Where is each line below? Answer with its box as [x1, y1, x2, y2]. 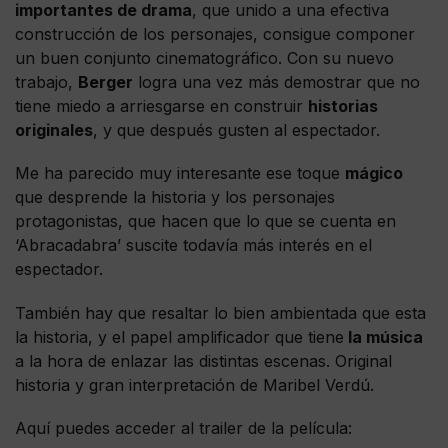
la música [344, 326, 423, 347]
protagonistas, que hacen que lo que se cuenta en [15, 211, 396, 232]
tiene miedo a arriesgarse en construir [15, 96, 308, 117]
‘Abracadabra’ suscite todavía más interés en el [15, 235, 372, 256]
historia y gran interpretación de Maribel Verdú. [15, 374, 374, 395]
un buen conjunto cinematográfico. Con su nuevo [15, 48, 394, 69]
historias [308, 96, 378, 117]
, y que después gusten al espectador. [93, 120, 380, 141]
